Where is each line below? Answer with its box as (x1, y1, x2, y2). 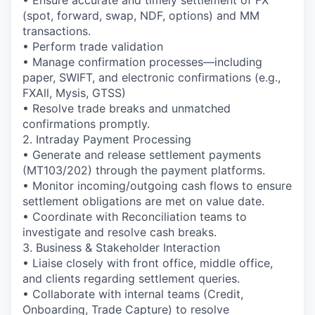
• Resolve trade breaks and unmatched (22, 101, 231, 115)
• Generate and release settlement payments (22, 147, 261, 162)
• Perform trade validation (22, 39, 163, 53)
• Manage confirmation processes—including (22, 54, 262, 69)
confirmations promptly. (22, 116, 150, 131)
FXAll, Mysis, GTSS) (22, 85, 126, 100)
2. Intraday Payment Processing (22, 131, 191, 146)
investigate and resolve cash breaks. (22, 224, 217, 239)
